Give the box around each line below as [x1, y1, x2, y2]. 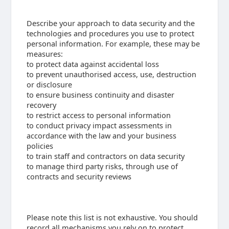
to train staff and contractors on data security [26, 151, 185, 161]
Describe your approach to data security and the [26, 18, 195, 28]
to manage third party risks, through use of [26, 161, 178, 171]
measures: [26, 49, 63, 59]
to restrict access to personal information [26, 110, 171, 120]
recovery [26, 100, 56, 110]
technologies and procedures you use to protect [26, 28, 194, 38]
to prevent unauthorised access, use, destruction [26, 69, 196, 79]
